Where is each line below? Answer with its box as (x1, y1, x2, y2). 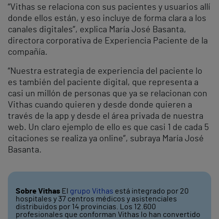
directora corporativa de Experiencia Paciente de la (8, 37, 208, 46)
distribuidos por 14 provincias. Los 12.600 (16, 203, 156, 211)
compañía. (8, 48, 47, 57)
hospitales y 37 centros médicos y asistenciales (16, 195, 177, 203)
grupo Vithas (70, 187, 113, 196)
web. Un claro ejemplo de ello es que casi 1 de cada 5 (8, 123, 209, 132)
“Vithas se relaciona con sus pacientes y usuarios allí (8, 3, 210, 12)
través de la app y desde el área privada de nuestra (8, 112, 203, 121)
